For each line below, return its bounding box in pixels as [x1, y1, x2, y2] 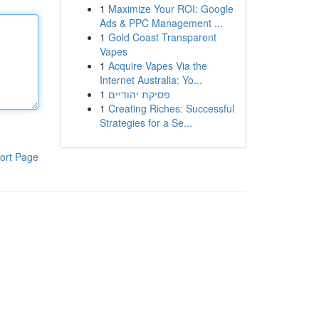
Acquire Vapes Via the [108, 58, 207, 73]
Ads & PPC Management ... [99, 16, 223, 30]
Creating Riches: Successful [108, 101, 234, 115]
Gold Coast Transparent [108, 30, 216, 44]
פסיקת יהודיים [108, 87, 170, 101]
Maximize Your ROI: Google [108, 1, 234, 16]
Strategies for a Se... [99, 115, 192, 130]
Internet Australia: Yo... [99, 73, 202, 87]
